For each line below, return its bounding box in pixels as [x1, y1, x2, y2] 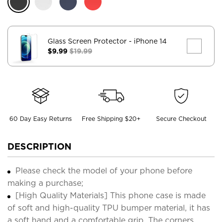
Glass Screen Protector [48, 37, 129, 45]
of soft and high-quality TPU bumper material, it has [7, 203, 210, 213]
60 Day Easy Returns [9, 114, 72, 122]
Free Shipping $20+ [81, 114, 141, 122]
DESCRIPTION [7, 141, 71, 152]
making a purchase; [7, 178, 83, 188]
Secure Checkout [156, 114, 207, 122]
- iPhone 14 [129, 37, 166, 45]
